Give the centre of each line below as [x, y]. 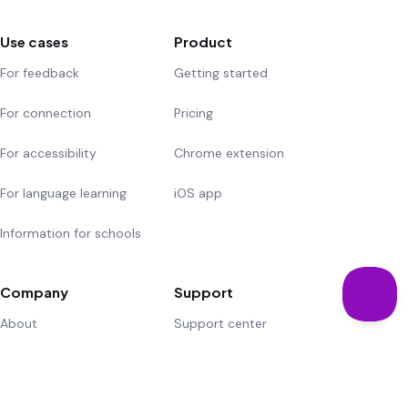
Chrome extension [229, 153]
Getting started [221, 73]
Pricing [194, 113]
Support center [221, 324]
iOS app [199, 194]
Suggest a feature [228, 364]
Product [204, 42]
